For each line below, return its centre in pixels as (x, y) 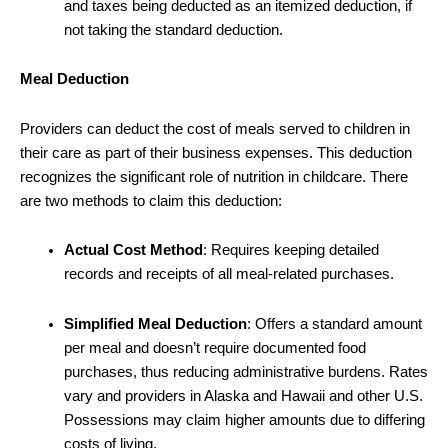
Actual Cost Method (133, 250)
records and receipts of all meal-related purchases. (228, 274)
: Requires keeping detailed (290, 250)
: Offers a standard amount (334, 323)
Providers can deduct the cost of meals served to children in (215, 128)
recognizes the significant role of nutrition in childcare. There (214, 176)
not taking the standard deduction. (173, 29)
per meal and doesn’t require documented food (214, 347)
